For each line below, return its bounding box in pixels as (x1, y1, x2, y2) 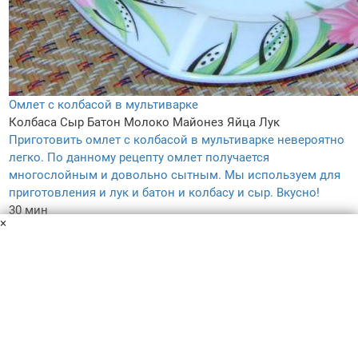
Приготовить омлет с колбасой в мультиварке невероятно (9, 133, 344, 148)
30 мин (9, 203, 48, 218)
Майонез (173, 115, 224, 130)
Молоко (124, 115, 169, 130)
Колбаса (9, 115, 57, 130)
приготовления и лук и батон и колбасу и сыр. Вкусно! (9, 185, 320, 201)
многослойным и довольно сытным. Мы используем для (9, 168, 340, 183)
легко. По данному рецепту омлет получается (9, 150, 269, 165)
